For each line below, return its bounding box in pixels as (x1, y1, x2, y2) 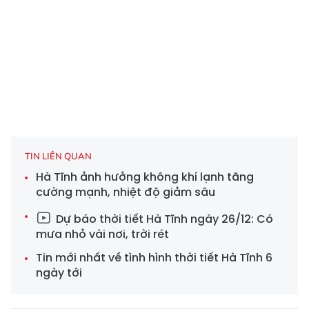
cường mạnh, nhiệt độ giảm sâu (36, 183, 215, 200)
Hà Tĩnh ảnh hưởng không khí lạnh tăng (36, 168, 254, 185)
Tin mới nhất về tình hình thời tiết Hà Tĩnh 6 (36, 249, 272, 266)
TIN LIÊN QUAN (25, 150, 92, 161)
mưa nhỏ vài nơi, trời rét (36, 226, 169, 242)
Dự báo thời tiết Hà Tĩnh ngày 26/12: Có (53, 210, 273, 227)
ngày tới (36, 264, 82, 281)
